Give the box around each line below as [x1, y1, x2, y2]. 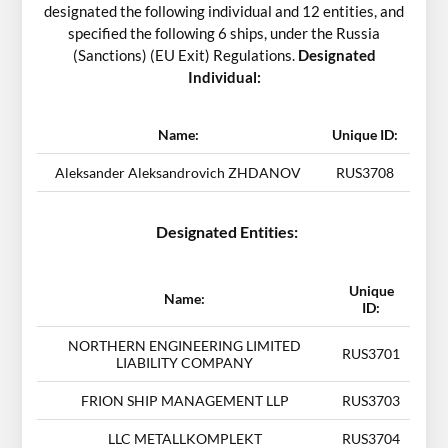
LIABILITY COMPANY [116, 354, 254, 372]
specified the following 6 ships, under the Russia [68, 23, 380, 42]
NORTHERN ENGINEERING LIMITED [68, 337, 302, 355]
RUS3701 [342, 345, 401, 363]
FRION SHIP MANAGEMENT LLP [80, 392, 289, 410]
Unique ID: [331, 126, 398, 144]
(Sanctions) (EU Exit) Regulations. [72, 45, 298, 64]
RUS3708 [335, 164, 394, 182]
